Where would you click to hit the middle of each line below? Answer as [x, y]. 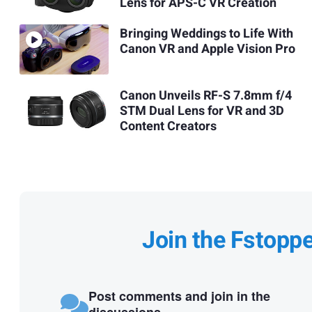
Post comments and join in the [179, 296]
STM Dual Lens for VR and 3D [202, 111]
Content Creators [168, 126]
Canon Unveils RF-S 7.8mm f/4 [205, 95]
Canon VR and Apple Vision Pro [207, 49]
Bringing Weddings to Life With [206, 34]
